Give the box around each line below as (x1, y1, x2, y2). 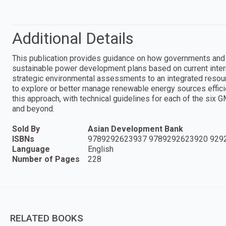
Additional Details (12, 28, 134, 48)
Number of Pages (12, 154, 80, 164)
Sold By (12, 124, 40, 134)
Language (12, 144, 50, 154)
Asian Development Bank (88, 124, 183, 134)
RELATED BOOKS (10, 212, 83, 224)
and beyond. (12, 103, 54, 114)
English (88, 144, 114, 154)
